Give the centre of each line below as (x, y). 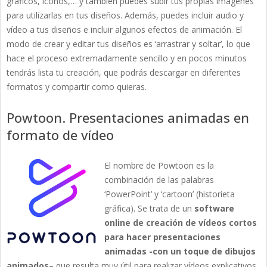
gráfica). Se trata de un (149, 209)
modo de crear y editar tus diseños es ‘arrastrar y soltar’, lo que (128, 44)
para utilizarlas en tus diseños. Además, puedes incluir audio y (125, 15)
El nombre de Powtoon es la (159, 166)
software (214, 209)
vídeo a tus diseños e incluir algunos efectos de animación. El (124, 30)
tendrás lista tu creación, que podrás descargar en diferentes (124, 73)
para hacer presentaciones (162, 237)
